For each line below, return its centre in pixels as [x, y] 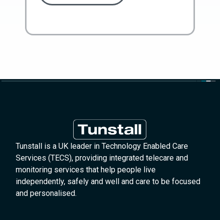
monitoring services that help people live [86, 170]
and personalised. [46, 193]
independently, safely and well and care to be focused [108, 182]
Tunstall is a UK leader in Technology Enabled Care [102, 146]
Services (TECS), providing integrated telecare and [102, 158]
